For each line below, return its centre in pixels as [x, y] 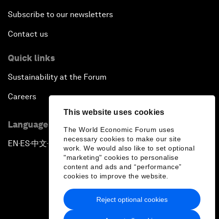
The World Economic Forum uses [119, 130]
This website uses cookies [114, 112]
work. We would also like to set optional [129, 148]
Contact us [28, 34]
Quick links [31, 58]
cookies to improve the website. [117, 176]
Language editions [46, 125]
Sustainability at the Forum [57, 77]
